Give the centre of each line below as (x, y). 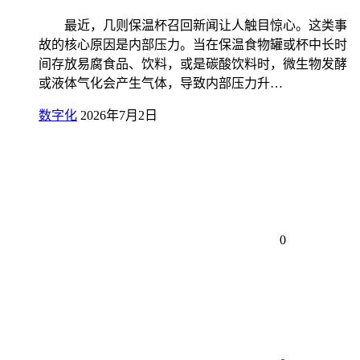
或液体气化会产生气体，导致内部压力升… (161, 84)
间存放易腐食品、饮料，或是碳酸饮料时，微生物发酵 (193, 64)
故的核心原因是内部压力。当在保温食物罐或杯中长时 (193, 45)
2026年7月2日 (119, 116)
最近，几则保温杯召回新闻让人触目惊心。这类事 (193, 26)
